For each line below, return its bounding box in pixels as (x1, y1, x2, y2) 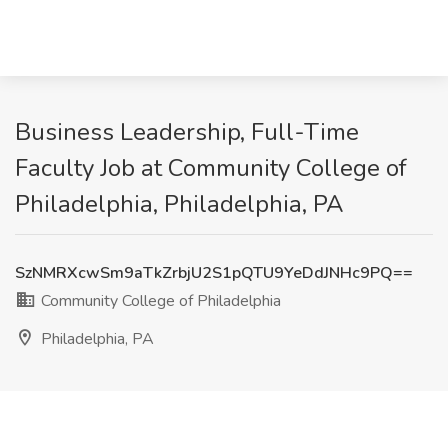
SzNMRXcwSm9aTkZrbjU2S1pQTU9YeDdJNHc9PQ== (15, 262, 413, 284)
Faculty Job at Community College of (15, 152, 407, 184)
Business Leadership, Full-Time (15, 116, 359, 148)
